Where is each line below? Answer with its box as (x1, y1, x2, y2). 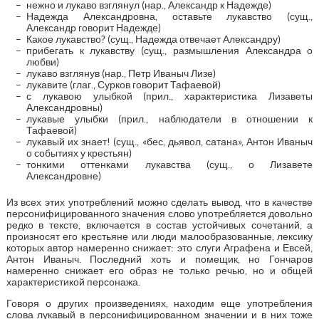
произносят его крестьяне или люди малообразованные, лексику (6, 230, 313, 242)
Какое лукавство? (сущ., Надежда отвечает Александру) (26, 33, 281, 45)
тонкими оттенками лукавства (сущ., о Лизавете (26, 158, 313, 170)
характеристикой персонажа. (6, 276, 140, 288)
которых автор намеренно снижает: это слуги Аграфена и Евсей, (6, 241, 313, 253)
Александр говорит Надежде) (26, 21, 161, 33)
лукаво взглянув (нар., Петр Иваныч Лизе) (26, 67, 216, 79)
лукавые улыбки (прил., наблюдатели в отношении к (26, 113, 313, 125)
